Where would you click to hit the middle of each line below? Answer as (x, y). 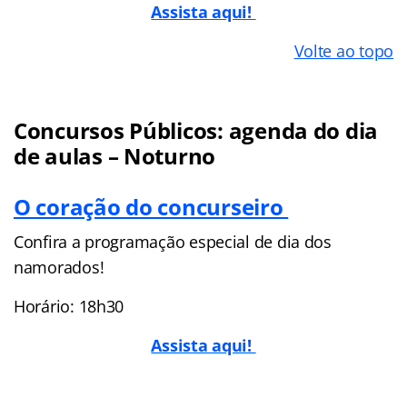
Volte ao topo (343, 50)
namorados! (59, 267)
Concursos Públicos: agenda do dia (196, 130)
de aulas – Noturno (115, 155)
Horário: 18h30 (69, 306)
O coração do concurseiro (151, 206)
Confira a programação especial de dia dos (173, 241)
